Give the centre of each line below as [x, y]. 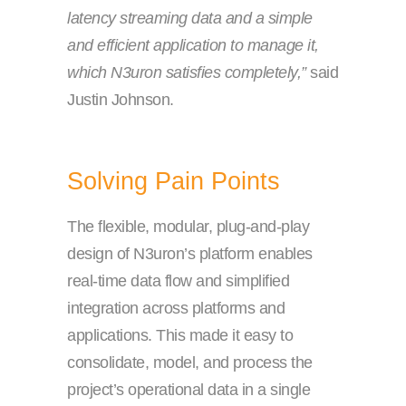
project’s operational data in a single [188, 390]
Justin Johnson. [121, 100]
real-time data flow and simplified [178, 281]
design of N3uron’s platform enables [190, 254]
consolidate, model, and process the [190, 363]
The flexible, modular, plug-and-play [188, 227]
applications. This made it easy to [180, 336]
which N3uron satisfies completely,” [187, 73]
